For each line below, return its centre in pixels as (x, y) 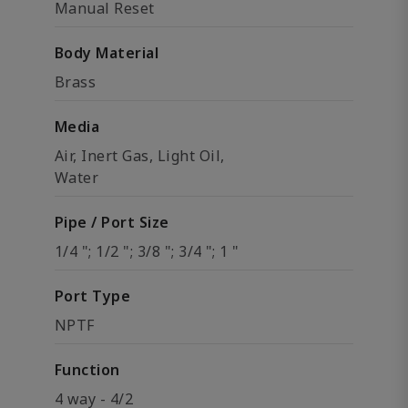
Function (87, 370)
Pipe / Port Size (112, 223)
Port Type (93, 296)
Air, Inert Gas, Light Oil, (140, 156)
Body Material (107, 53)
